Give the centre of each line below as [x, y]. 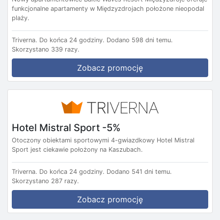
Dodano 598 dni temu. [140, 40]
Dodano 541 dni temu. [139, 171]
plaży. [21, 18]
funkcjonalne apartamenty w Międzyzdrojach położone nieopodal [108, 9]
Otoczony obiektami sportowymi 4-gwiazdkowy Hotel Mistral [103, 140]
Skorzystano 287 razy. [45, 181]
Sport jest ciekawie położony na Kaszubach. [77, 149]
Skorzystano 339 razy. [46, 50]
